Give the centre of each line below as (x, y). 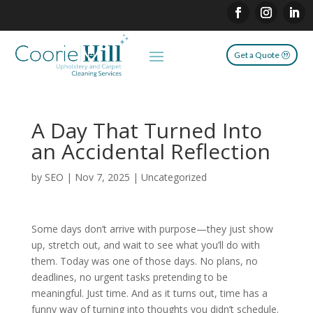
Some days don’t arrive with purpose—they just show (152, 229)
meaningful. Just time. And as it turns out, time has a (149, 293)
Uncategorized (174, 177)
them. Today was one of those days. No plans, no (144, 261)
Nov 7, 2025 (102, 177)
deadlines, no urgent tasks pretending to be (129, 277)
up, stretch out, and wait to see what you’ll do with (145, 245)
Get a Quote (256, 55)
